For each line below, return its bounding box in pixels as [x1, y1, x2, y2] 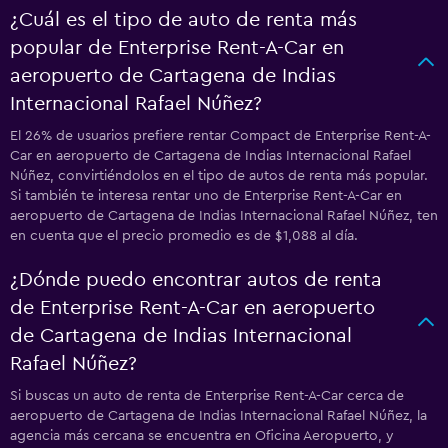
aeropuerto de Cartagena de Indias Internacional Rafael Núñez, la [10, 409, 427, 423]
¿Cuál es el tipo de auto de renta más [10, 10, 357, 30]
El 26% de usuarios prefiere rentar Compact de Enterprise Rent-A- [10, 129, 431, 143]
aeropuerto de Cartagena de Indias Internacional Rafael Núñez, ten [10, 209, 438, 223]
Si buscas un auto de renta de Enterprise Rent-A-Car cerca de [10, 389, 404, 403]
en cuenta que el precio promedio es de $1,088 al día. [10, 229, 358, 243]
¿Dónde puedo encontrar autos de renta [10, 270, 382, 290]
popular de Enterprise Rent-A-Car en [10, 38, 344, 58]
